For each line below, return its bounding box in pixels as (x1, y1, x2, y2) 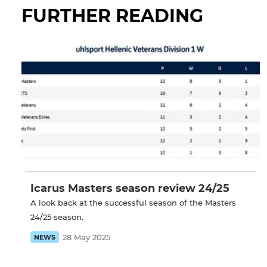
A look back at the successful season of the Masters (30, 198, 236, 208)
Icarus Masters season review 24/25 (30, 182, 229, 195)
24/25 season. (30, 212, 83, 222)
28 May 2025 (63, 232, 110, 243)
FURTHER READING (21, 5, 203, 27)
